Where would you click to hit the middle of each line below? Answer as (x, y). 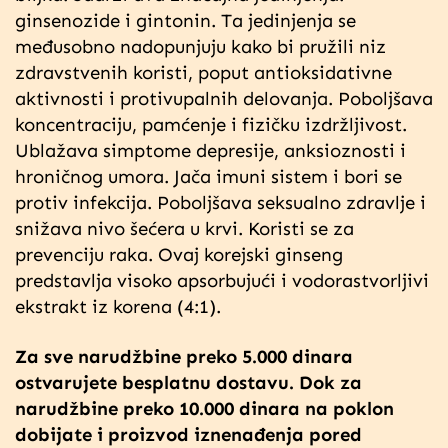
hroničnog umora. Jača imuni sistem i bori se (208, 176)
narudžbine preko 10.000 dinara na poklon (204, 408)
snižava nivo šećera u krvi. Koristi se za (184, 228)
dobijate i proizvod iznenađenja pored (188, 434)
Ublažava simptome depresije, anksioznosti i (210, 150)
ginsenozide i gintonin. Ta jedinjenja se (185, 20)
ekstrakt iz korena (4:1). (118, 306)
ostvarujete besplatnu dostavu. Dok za (188, 382)
